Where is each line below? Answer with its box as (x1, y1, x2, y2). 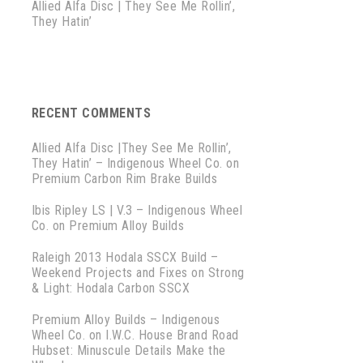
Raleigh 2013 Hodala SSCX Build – (31, 250, 219, 265)
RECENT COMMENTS (31, 105, 152, 121)
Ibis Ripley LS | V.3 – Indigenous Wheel (31, 203, 243, 218)
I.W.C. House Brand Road (105, 327, 239, 343)
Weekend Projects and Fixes (31, 265, 188, 280)
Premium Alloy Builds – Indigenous (31, 312, 220, 327)
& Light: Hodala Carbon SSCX (31, 280, 190, 296)
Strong (207, 265, 245, 280)
